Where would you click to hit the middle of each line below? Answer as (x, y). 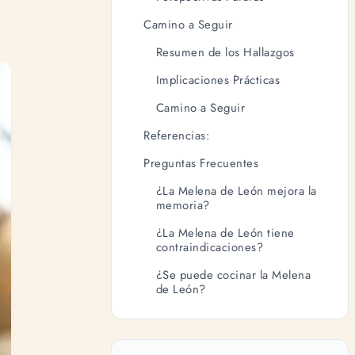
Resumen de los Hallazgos (225, 52)
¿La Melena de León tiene (225, 233)
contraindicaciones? (210, 247)
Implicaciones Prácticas (218, 80)
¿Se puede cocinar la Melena (233, 275)
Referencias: (177, 135)
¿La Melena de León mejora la (236, 191)
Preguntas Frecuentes (201, 163)
